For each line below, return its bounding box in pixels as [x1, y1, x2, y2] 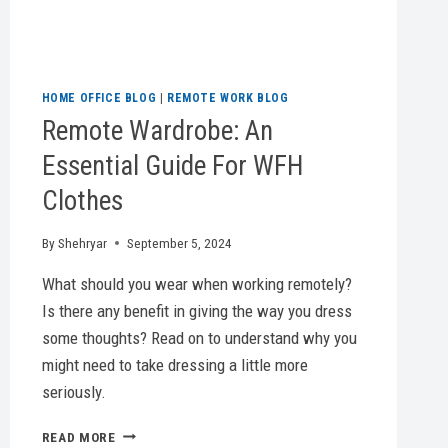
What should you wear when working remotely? [41, 273, 352, 294]
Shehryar [57, 234, 107, 251]
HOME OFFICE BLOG [41, 90, 157, 105]
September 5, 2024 [126, 234, 232, 251]
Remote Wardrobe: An [41, 114, 273, 147]
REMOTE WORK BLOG [166, 90, 289, 105]
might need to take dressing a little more [41, 354, 308, 375]
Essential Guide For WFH [41, 149, 303, 182]
